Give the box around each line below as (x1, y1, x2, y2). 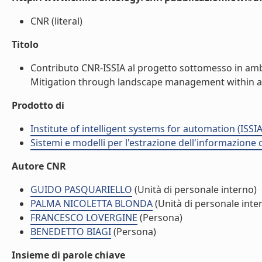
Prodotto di (12, 99, 64, 112)
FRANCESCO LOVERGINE (30, 211, 137, 224)
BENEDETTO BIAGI (30, 225, 111, 238)
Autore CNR (12, 160, 66, 173)
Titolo (12, 38, 39, 51)
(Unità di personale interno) (132, 183, 257, 196)
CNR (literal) (30, 15, 82, 27)
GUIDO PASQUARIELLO (30, 183, 132, 196)
